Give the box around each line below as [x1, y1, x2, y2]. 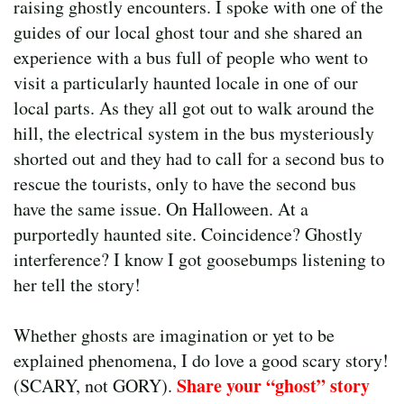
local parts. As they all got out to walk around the [14, 96, 374, 121]
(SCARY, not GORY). [14, 373, 177, 399]
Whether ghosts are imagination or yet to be [14, 323, 335, 348]
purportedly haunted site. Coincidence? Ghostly [14, 222, 363, 247]
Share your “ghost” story [177, 372, 370, 399]
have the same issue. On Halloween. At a [14, 197, 308, 222]
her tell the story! [14, 272, 141, 298]
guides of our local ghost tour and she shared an [14, 20, 363, 45]
